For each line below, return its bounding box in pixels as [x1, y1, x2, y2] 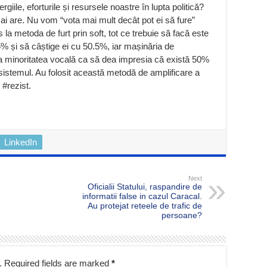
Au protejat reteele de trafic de [88, 200, 202, 210]
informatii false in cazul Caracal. [82, 191, 202, 201]
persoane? [162, 210, 202, 220]
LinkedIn [4, 136, 37, 147]
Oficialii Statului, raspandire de [88, 181, 202, 191]
